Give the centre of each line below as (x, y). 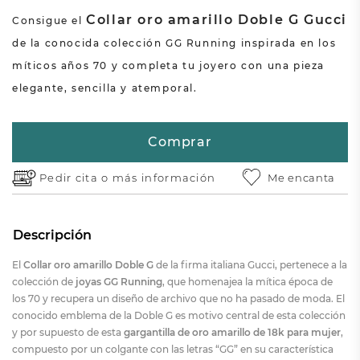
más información (164, 177)
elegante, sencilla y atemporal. (104, 88)
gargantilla (149, 332)
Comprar (180, 141)
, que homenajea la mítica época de (247, 281)
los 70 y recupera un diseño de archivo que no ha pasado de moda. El (178, 298)
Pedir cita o (76, 177)
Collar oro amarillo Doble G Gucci (217, 19)
